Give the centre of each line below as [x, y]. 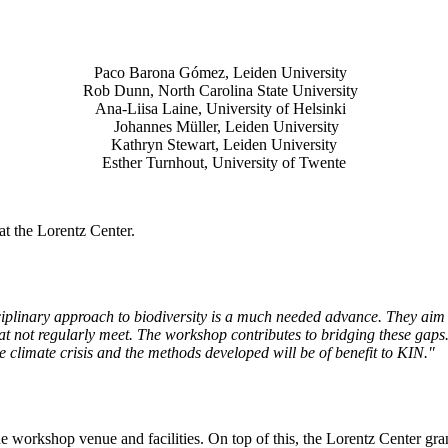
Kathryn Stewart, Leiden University [224, 145]
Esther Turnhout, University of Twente [224, 163]
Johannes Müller [163, 127]
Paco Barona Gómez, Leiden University [224, 73]
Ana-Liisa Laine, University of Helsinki [224, 109]
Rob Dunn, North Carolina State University [224, 91]
